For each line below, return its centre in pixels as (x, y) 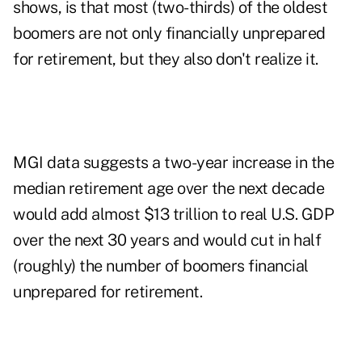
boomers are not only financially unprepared (169, 34)
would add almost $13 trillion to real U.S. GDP (173, 215)
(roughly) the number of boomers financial (161, 266)
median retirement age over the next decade (168, 189)
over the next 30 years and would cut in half (167, 240)
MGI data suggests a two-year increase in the (173, 163)
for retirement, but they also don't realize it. (166, 59)
